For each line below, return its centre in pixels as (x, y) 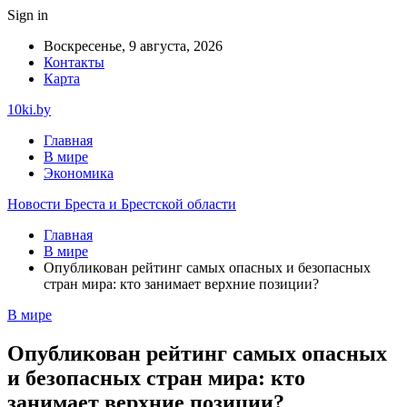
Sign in (28, 15)
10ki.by (29, 109)
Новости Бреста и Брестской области (122, 204)
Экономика (79, 173)
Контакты (74, 62)
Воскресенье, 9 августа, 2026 (133, 46)
